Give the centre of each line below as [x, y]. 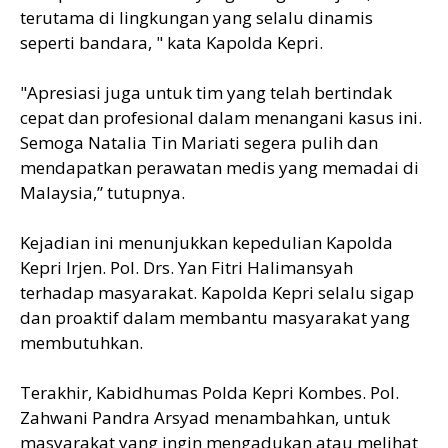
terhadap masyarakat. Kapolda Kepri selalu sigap [217, 292]
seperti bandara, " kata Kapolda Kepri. [171, 42]
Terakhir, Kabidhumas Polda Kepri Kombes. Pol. [209, 392]
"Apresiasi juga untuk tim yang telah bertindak [206, 92]
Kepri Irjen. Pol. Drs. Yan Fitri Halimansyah [186, 267]
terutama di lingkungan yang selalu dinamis [196, 17]
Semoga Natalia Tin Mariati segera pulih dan [199, 142]
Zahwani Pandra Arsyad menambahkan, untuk [205, 417]
